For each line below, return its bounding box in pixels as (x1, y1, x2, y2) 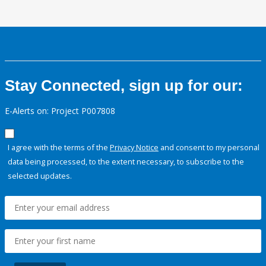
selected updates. (8, 170, 72, 182)
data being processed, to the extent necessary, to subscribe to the (8, 156, 244, 167)
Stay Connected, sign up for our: (5, 77, 243, 95)
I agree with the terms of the (8, 142, 110, 153)
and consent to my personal (159, 142, 259, 153)
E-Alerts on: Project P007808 (5, 105, 115, 117)
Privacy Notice (110, 142, 159, 153)
